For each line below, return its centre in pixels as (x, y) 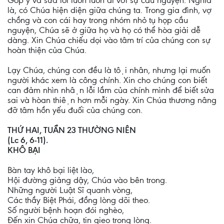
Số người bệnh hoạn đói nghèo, (66, 210)
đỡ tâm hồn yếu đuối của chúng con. (75, 110)
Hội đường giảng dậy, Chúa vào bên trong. (87, 180)
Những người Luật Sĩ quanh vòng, (70, 190)
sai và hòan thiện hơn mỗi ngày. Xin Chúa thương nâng (112, 100)
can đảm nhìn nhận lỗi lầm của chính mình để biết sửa (111, 90)
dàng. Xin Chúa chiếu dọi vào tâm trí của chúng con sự (109, 40)
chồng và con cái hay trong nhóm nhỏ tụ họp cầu (98, 20)
